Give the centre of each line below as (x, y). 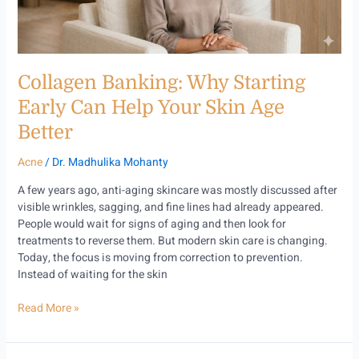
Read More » (48, 309)
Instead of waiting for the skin (92, 275)
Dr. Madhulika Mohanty (110, 163)
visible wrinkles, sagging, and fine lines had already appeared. (170, 208)
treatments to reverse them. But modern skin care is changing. (172, 241)
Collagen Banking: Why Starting (161, 83)
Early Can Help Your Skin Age (151, 108)
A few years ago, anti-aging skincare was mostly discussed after (177, 191)
